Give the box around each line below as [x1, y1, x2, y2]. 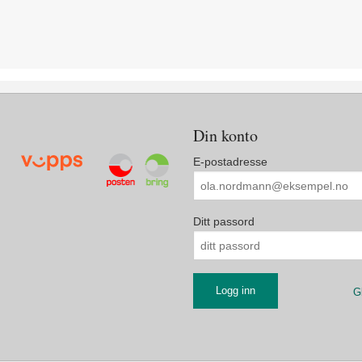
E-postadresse [193, 155, 267, 168]
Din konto [193, 124, 258, 146]
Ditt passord [193, 215, 255, 228]
